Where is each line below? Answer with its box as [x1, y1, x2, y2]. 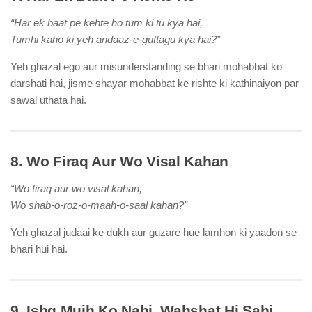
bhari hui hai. [10, 243, 68, 255]
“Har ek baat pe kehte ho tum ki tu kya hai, [10, 17, 203, 29]
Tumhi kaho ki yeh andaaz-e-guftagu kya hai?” [10, 33, 220, 45]
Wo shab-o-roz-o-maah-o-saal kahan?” [10, 199, 187, 211]
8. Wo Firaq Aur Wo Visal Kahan [10, 153, 228, 169]
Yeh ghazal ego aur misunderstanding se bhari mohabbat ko [10, 61, 282, 72]
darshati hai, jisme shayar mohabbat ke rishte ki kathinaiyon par [10, 77, 299, 89]
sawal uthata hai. [10, 94, 86, 106]
